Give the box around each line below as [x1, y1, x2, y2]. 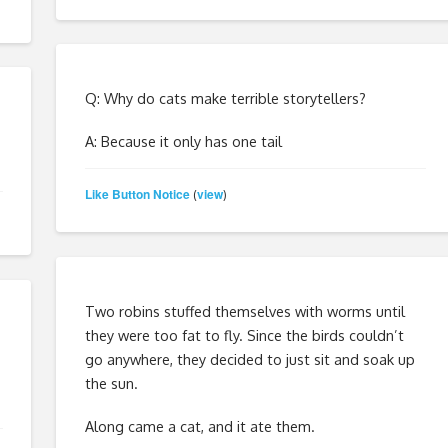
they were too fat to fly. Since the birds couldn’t [84, 325, 404, 344]
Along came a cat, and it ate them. [84, 416, 315, 435]
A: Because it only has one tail [84, 131, 282, 150]
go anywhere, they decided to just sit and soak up [84, 349, 415, 368]
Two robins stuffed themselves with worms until [84, 301, 405, 320]
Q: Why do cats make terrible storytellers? [84, 88, 366, 107]
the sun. [84, 373, 138, 392]
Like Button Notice [84, 185, 190, 204]
